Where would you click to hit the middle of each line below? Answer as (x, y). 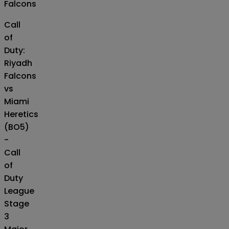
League (19, 191)
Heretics (21, 114)
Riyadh (18, 63)
